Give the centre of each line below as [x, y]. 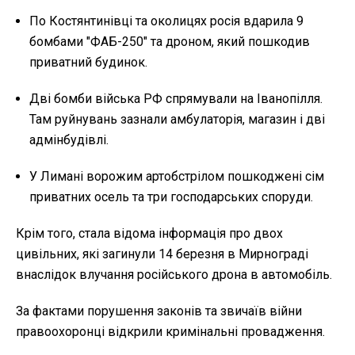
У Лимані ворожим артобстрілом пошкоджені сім [177, 176]
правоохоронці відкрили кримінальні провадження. [170, 331]
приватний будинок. [88, 62]
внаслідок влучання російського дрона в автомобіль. [174, 274]
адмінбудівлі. [69, 139]
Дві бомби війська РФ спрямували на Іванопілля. [176, 98]
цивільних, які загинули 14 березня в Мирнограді [162, 254]
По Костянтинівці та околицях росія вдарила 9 [166, 21]
